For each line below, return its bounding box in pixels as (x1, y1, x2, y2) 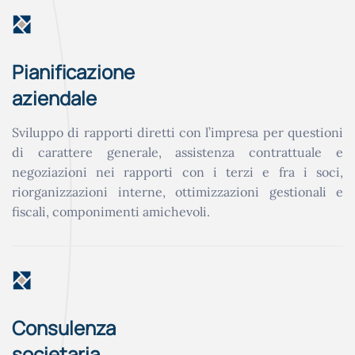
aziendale (12, 84, 97, 111)
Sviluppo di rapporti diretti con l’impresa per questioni (12, 124, 343, 140)
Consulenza (12, 314, 116, 341)
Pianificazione (12, 58, 135, 85)
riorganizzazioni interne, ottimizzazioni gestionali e (12, 183, 343, 200)
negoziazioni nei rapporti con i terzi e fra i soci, (12, 163, 343, 180)
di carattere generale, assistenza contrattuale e (12, 143, 343, 160)
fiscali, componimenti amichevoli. (12, 203, 210, 219)
